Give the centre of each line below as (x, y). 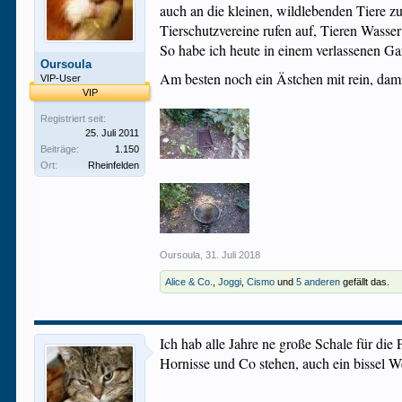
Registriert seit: (74, 118)
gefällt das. (365, 282)
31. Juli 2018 (233, 255)
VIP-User (61, 78)
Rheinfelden (114, 165)
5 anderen (319, 282)
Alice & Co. (189, 282)
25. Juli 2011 (113, 133)
